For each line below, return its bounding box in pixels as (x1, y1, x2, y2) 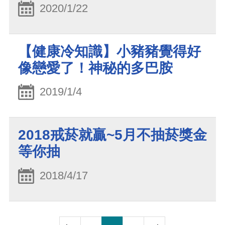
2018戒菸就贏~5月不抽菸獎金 (18, 127, 207, 143)
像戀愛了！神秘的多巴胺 (18, 60, 173, 76)
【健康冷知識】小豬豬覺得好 (18, 43, 201, 59)
